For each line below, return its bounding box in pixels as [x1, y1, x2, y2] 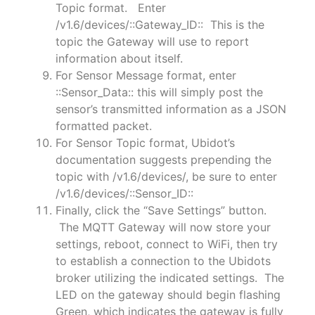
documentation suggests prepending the [55, 152, 271, 167]
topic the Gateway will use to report [55, 34, 249, 49]
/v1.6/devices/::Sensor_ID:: [55, 186, 193, 200]
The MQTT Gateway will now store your [55, 219, 271, 234]
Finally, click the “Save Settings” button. [55, 202, 266, 217]
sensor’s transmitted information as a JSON [55, 101, 286, 116]
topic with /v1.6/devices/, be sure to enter [55, 169, 277, 184]
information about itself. [55, 51, 183, 65]
